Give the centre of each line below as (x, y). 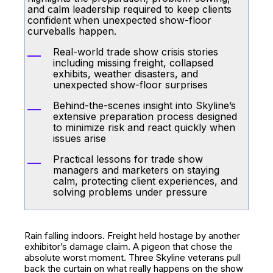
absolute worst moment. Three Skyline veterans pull (133, 257)
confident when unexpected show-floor (119, 20)
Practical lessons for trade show (128, 159)
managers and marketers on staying (136, 170)
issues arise (80, 138)
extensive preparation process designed (145, 116)
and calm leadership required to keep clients (129, 9)
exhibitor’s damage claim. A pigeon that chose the (129, 246)
